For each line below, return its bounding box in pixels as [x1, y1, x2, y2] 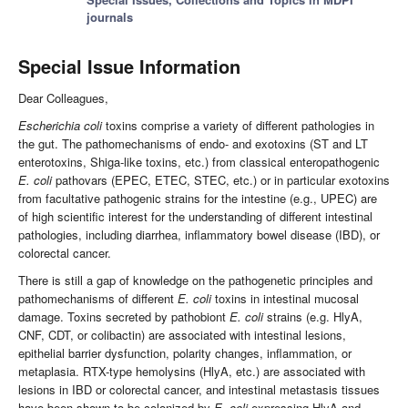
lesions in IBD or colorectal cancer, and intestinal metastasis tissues [18, 381, 380, 399]
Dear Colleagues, [18, 89, 108, 107]
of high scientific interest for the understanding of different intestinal [18, 208, 372, 226]
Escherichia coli [18, 117, 102, 135]
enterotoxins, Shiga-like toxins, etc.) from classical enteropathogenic [18, 153, 380, 171]
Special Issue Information [18, 53, 240, 80]
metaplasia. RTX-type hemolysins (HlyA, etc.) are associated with [18, 362, 365, 381]
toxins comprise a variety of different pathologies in [102, 117, 374, 135]
